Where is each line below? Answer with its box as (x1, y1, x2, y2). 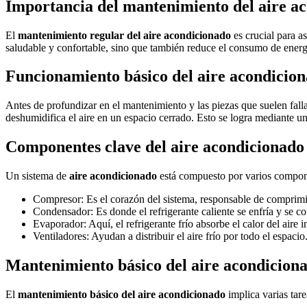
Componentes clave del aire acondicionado (5, 138, 304, 156)
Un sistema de (5, 170, 69, 182)
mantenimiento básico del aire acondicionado (18, 288, 225, 300)
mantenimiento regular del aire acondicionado (18, 29, 231, 41)
